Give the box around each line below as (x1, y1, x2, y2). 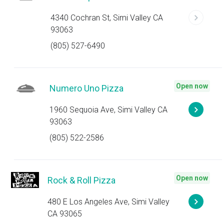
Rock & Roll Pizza (47, 175, 116, 185)
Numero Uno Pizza (49, 83, 124, 93)
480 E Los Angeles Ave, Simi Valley (47, 197, 170, 206)
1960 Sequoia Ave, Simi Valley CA (49, 105, 168, 114)
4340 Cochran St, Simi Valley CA (50, 13, 163, 22)
